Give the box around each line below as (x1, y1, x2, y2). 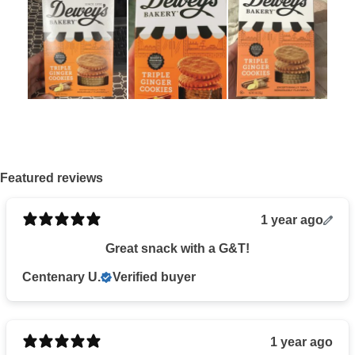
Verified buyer (113, 269, 196, 284)
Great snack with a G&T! (105, 241, 250, 255)
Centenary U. (22, 269, 101, 284)
